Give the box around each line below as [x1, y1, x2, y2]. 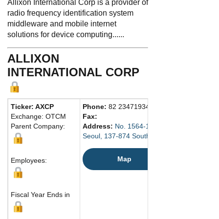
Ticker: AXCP [11, 102, 54, 110]
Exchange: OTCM [11, 112, 66, 120]
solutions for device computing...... [7, 30, 124, 39]
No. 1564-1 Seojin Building [115, 122, 197, 130]
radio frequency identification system [7, 8, 133, 17]
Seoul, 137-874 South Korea [83, 131, 171, 140]
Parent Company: [11, 122, 65, 130]
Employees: [11, 156, 47, 164]
